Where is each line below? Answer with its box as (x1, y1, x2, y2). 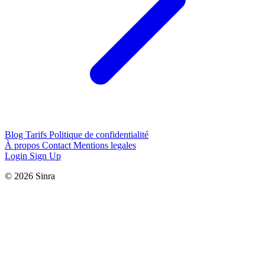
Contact (42, 140, 73, 150)
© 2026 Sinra (5, 170, 55, 181)
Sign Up (30, 150, 61, 161)
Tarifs (25, 129, 49, 140)
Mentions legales (73, 140, 136, 150)
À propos (5, 140, 42, 150)
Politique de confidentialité (49, 129, 148, 140)
